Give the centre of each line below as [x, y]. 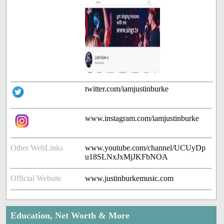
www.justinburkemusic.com [129, 178]
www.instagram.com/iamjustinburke [142, 118]
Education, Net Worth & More [70, 216]
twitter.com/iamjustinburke [127, 89]
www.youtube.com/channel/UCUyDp [145, 148]
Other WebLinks [37, 148]
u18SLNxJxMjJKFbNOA [127, 157]
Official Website [36, 178]
